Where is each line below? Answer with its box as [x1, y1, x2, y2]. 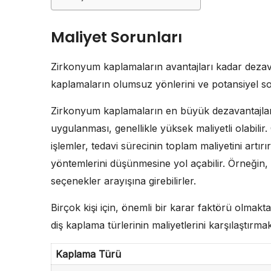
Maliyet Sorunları [51, 26, 182, 48]
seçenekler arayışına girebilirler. [51, 174, 196, 187]
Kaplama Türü [55, 247, 121, 260]
